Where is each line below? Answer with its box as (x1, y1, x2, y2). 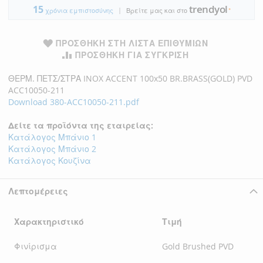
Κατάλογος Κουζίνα (8, 154, 91, 166)
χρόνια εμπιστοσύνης (43, 5, 113, 15)
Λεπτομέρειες (8, 185, 68, 197)
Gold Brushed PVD (162, 240, 234, 252)
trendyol (188, 2, 228, 16)
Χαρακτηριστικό (14, 215, 84, 227)
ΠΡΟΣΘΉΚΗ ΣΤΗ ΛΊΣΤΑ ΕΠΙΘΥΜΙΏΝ (56, 37, 208, 49)
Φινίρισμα (14, 240, 57, 252)
